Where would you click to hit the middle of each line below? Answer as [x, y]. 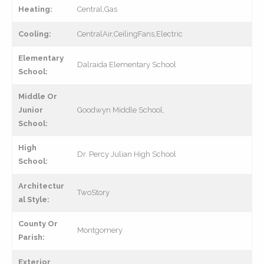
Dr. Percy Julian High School [127, 154]
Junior [31, 110]
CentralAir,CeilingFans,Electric [130, 34]
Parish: [32, 237]
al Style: [34, 199]
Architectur [41, 186]
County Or [38, 224]
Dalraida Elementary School [127, 65]
